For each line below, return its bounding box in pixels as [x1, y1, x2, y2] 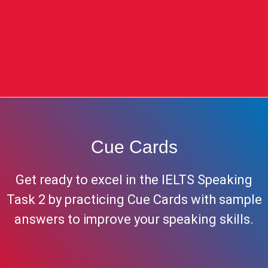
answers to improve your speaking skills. [14, 212, 254, 227]
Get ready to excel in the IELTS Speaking [16, 172, 252, 188]
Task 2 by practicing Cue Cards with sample [6, 192, 262, 208]
